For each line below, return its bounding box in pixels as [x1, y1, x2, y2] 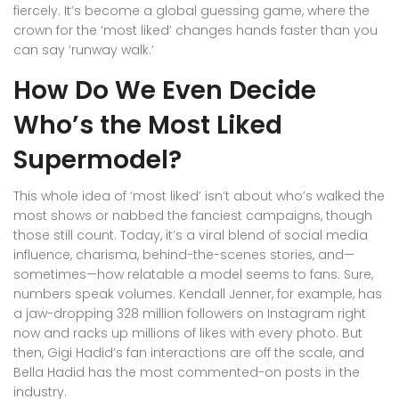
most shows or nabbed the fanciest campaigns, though [13, 207, 372, 225]
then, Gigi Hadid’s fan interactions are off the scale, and [13, 344, 364, 362]
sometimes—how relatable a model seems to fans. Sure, [13, 265, 373, 284]
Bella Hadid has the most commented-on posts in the [13, 363, 360, 382]
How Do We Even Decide [13, 73, 316, 109]
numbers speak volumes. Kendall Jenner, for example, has [13, 285, 382, 304]
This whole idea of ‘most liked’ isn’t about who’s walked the [13, 187, 385, 206]
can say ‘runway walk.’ [13, 41, 154, 60]
